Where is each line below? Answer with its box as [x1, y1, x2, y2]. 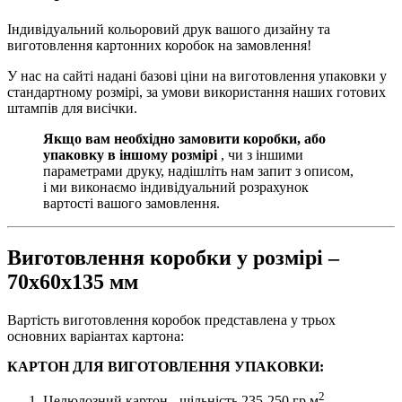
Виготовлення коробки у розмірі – [7, 245, 339, 269]
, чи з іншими [217, 146, 303, 162]
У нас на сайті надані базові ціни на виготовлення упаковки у [7, 67, 387, 83]
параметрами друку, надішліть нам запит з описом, [43, 162, 354, 179]
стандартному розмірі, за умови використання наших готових [7, 83, 386, 100]
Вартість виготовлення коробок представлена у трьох [7, 311, 336, 328]
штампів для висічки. [7, 100, 137, 116]
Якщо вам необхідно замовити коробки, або [43, 130, 326, 146]
